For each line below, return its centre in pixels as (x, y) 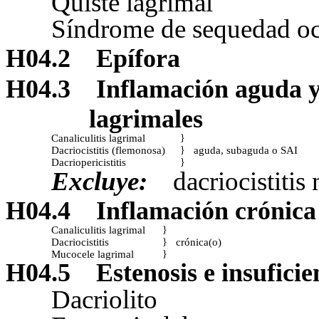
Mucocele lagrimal (93, 254)
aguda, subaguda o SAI (246, 150)
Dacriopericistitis (89, 162)
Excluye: (99, 182)
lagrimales (146, 119)
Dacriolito (104, 300)
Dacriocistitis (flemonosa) (108, 150)
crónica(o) (199, 242)
